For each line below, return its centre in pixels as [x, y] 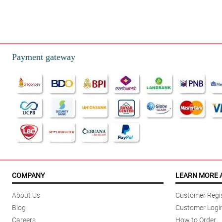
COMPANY [28, 175]
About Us [26, 195]
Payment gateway [44, 57]
